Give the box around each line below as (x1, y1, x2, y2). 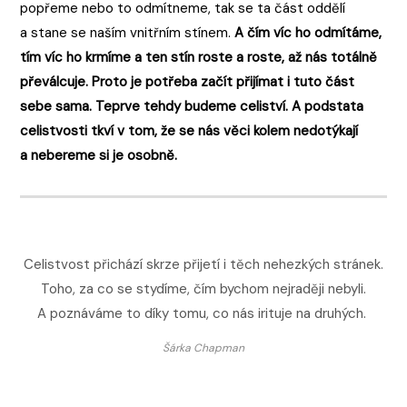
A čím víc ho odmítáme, (234, 23, 382, 42)
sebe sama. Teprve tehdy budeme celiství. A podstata (20, 96, 364, 115)
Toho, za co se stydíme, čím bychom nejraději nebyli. (41, 279, 366, 298)
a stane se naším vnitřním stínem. (20, 23, 235, 42)
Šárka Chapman (163, 340, 244, 355)
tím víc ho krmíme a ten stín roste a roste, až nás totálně (20, 47, 378, 66)
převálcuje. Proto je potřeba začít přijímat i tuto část (20, 72, 355, 91)
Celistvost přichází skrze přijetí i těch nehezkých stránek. (24, 254, 383, 273)
